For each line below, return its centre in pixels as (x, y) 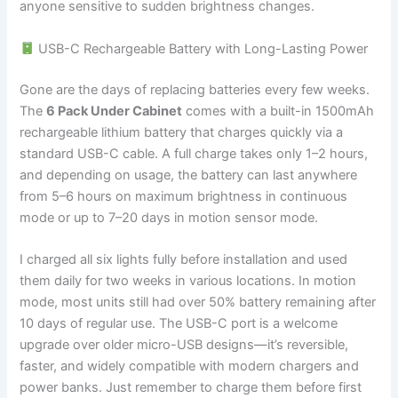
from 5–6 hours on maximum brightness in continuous (184, 196)
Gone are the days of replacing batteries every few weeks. (195, 89)
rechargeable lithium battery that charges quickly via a (182, 132)
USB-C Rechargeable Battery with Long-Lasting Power (202, 48)
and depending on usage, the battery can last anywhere (189, 175)
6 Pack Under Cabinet (115, 111)
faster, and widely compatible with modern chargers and (190, 366)
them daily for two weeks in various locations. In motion (188, 281)
